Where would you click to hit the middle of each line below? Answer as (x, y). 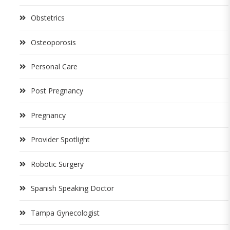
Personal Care (54, 66)
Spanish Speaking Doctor (72, 188)
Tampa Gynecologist (65, 213)
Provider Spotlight (60, 140)
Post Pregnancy (57, 91)
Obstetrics (48, 18)
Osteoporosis (53, 42)
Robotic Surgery (57, 164)
